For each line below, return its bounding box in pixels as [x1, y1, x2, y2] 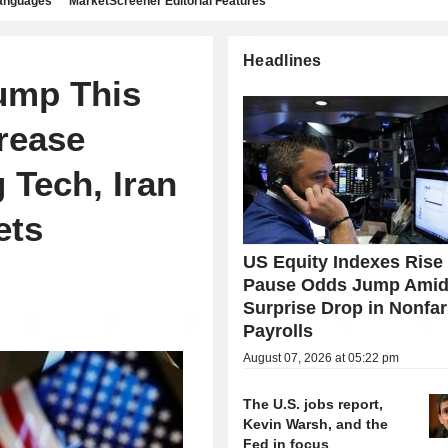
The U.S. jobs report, [243, 396, 384, 413]
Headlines [243, 52, 322, 69]
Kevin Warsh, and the [243, 416, 389, 433]
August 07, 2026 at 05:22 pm [243, 351, 400, 366]
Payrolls [243, 321, 314, 342]
